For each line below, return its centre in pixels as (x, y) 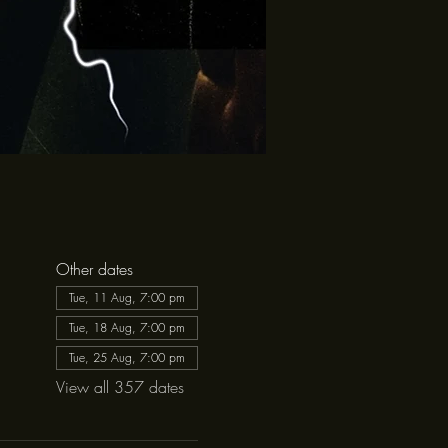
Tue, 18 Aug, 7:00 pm (126, 327)
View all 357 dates (119, 387)
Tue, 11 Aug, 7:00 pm (126, 297)
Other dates (94, 269)
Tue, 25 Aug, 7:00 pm (126, 357)
